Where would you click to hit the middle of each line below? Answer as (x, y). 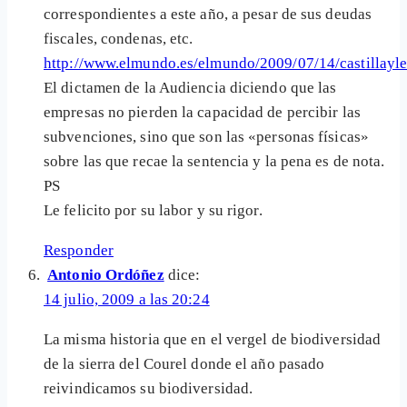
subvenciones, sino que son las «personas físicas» (206, 137)
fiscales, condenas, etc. (119, 39)
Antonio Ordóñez (106, 275)
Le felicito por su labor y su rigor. (153, 211)
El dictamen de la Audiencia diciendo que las (190, 88)
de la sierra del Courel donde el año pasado (184, 364)
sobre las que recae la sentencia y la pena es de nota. (214, 162)
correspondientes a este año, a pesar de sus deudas (208, 15)
